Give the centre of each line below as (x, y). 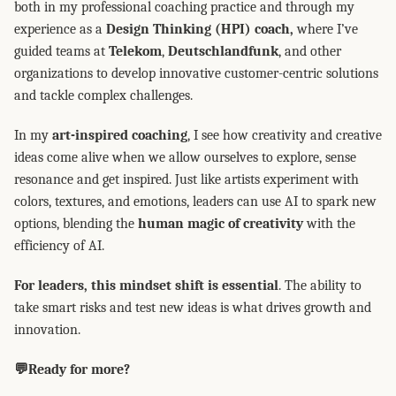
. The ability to (320, 286)
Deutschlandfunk (223, 51)
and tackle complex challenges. (103, 95)
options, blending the (76, 224)
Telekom (135, 51)
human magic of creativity (221, 224)
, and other (310, 51)
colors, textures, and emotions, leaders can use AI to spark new (195, 202)
